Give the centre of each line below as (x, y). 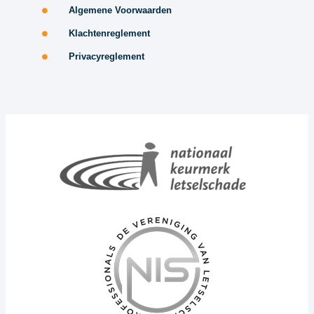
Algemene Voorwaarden (120, 11)
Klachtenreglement (109, 34)
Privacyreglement (106, 57)
